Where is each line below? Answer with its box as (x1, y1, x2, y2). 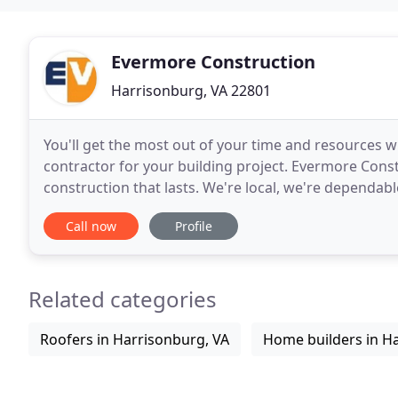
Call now (66, 218, 116, 235)
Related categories (28, 284, 217, 314)
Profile (175, 218, 212, 235)
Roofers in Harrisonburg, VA (40, 330, 229, 349)
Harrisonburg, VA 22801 (111, 81, 271, 100)
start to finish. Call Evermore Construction (141, 199, 326, 219)
